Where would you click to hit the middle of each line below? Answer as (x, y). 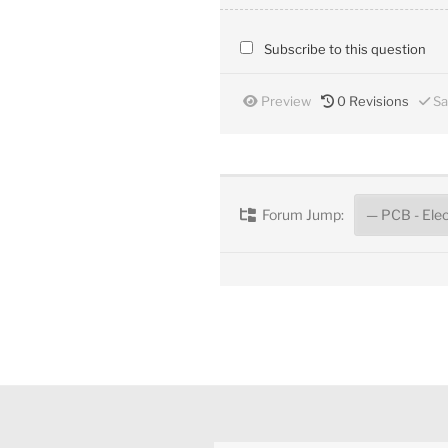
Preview (284, 101)
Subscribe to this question (345, 49)
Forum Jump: (301, 214)
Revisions (377, 101)
